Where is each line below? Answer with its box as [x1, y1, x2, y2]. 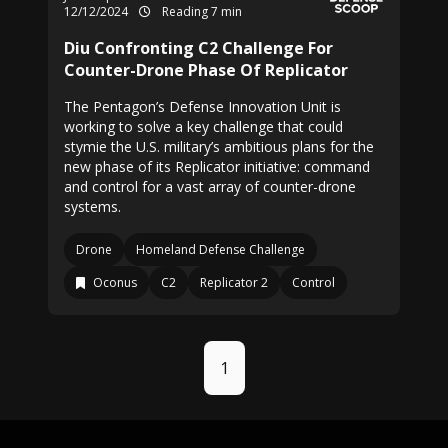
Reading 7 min [159, 3, 242, 20]
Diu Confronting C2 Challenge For [64, 37, 333, 59]
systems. [64, 197, 121, 216]
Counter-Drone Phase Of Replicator [64, 59, 348, 81]
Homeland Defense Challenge [136, 241, 305, 258]
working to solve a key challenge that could [64, 117, 343, 136]
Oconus [93, 274, 137, 291]
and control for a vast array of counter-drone [64, 177, 356, 196]
